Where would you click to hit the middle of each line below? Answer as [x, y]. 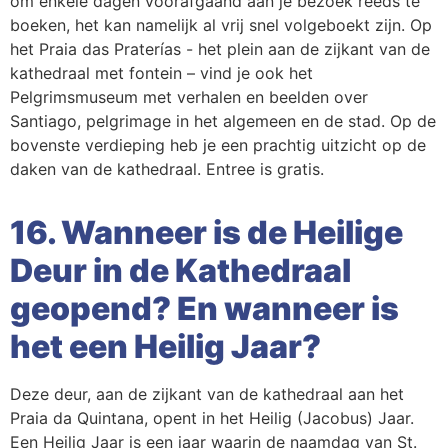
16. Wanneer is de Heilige [206, 233]
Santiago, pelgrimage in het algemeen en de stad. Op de [223, 121]
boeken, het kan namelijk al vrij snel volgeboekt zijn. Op [221, 25]
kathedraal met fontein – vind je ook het [161, 73]
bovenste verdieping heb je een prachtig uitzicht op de [218, 145]
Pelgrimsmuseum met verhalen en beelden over [189, 97]
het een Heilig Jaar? [165, 347]
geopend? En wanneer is [204, 309]
